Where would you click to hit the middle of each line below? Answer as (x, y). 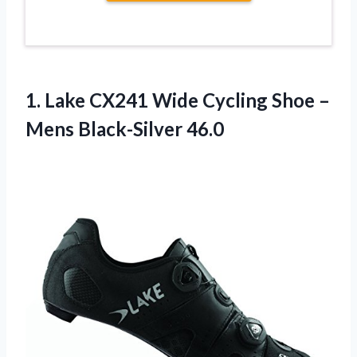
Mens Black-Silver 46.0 (125, 128)
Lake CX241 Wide (122, 100)
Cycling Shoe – (264, 100)
